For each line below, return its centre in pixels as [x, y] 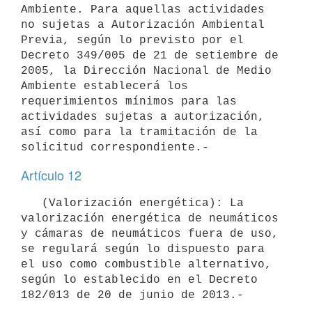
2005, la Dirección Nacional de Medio [146, 71]
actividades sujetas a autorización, [143, 117]
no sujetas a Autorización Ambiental [143, 25]
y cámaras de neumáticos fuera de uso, [150, 234]
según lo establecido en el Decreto [139, 280]
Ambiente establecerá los [104, 86]
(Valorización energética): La [31, 203]
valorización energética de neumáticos [150, 218]
